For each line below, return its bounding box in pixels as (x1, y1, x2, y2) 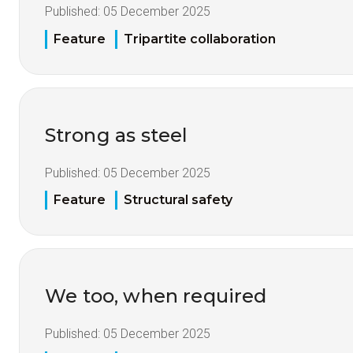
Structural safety (124, 192, 232, 208)
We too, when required (45, 284, 267, 308)
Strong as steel (45, 123, 188, 147)
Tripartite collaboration (124, 31, 276, 46)
